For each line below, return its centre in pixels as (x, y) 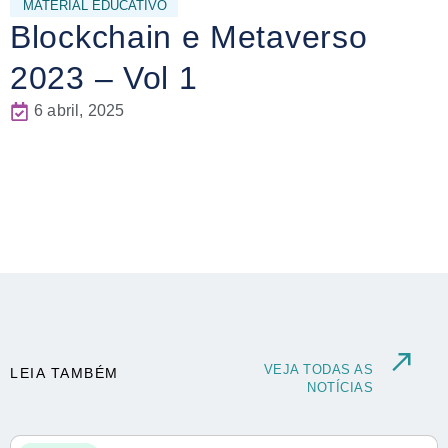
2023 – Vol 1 (104, 78)
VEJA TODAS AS (318, 369)
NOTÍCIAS (340, 387)
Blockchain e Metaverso (189, 37)
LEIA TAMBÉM (64, 373)
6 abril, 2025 (79, 110)
